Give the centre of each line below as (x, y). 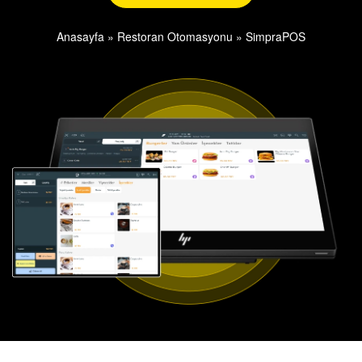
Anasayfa (80, 36)
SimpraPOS (276, 36)
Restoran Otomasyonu (175, 36)
